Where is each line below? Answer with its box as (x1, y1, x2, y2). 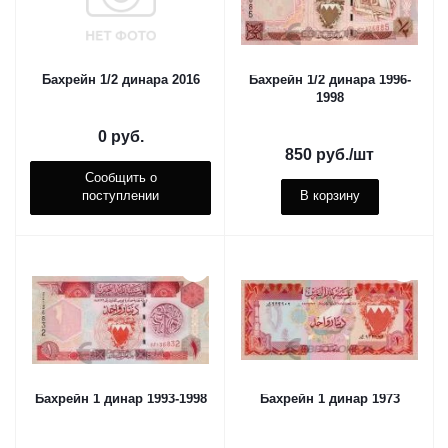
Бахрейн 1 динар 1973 (259, 391, 400, 406)
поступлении (82, 188, 159, 203)
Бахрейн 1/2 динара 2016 (41, 72, 200, 87)
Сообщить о (84, 170, 157, 185)
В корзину (299, 188, 360, 203)
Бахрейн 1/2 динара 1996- (248, 72, 411, 87)
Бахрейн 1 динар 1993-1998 (34, 391, 207, 406)
